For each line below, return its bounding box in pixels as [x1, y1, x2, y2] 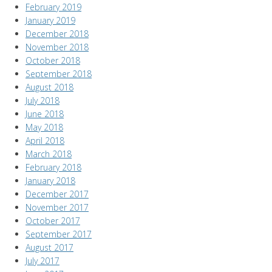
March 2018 [25, 148, 72, 160]
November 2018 [25, 41, 89, 53]
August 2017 [25, 242, 73, 253]
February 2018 [25, 161, 81, 173]
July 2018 [25, 95, 59, 106]
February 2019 [25, 1, 81, 13]
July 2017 [25, 255, 59, 267]
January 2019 [25, 15, 75, 26]
